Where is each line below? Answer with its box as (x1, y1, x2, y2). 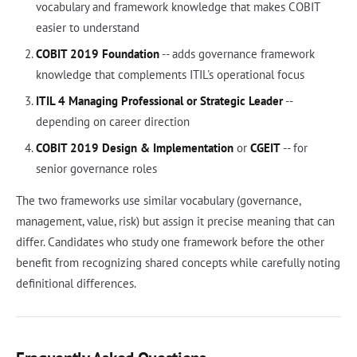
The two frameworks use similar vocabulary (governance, (16, 192, 300, 208)
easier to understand (35, 19, 139, 35)
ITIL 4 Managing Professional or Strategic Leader (35, 92, 283, 108)
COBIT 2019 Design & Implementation (35, 139, 233, 155)
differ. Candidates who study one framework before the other (16, 233, 324, 249)
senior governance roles (35, 160, 157, 176)
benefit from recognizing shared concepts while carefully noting (16, 254, 340, 270)
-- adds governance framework (159, 45, 315, 61)
